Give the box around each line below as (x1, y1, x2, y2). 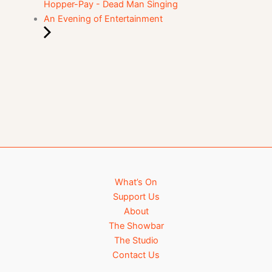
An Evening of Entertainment (43, 13, 163, 24)
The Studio (114, 234, 158, 246)
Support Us (112, 191, 160, 202)
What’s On (115, 176, 157, 188)
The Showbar (108, 220, 164, 231)
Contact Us (112, 249, 160, 260)
